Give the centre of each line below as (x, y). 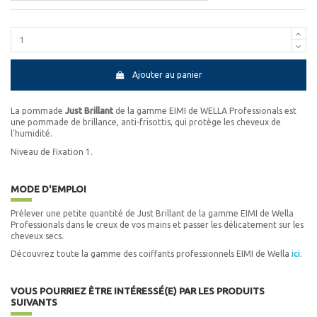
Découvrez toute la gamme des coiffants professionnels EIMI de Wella (151, 254)
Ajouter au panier (167, 74)
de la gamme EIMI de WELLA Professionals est (205, 111)
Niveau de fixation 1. (52, 151)
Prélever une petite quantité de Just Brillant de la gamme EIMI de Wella (152, 213)
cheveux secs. (37, 236)
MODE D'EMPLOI (48, 189)
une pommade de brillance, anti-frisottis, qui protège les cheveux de (146, 122)
